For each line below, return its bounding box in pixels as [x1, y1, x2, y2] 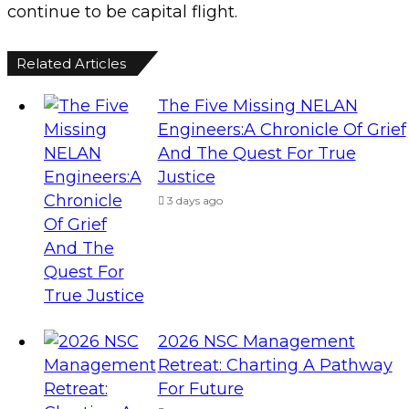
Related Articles [16, 54, 126, 72]
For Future [157, 378, 244, 399]
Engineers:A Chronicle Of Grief [157, 119, 406, 140]
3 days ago [166, 193, 223, 207]
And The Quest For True [157, 142, 356, 163]
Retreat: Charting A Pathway [157, 354, 393, 375]
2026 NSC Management [157, 330, 355, 351]
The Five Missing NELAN [157, 95, 358, 116]
